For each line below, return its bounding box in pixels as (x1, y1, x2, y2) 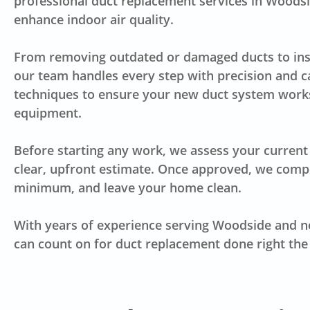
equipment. (14, 104, 82, 121)
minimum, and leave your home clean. (14, 179, 242, 196)
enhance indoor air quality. (14, 11, 174, 28)
